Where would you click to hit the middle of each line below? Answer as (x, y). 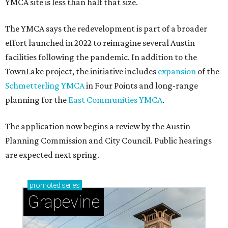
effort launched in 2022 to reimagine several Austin (100, 43)
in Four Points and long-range (141, 86)
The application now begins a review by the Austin (98, 126)
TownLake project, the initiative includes (81, 72)
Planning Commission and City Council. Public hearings (108, 141)
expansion (177, 72)
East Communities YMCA (115, 100)
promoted (45, 186)
